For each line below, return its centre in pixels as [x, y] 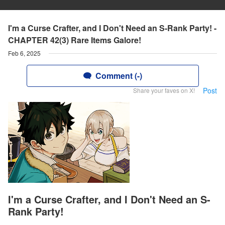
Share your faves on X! [164, 90]
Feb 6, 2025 [24, 53]
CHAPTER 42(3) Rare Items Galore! [75, 40]
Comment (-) [119, 76]
